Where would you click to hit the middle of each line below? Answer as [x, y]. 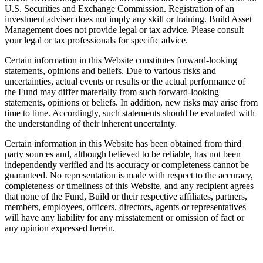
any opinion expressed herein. [60, 228]
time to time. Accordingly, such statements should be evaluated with [130, 113]
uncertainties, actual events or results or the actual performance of [125, 82]
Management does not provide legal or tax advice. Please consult [124, 30]
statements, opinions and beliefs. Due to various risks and [110, 71]
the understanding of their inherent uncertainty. [91, 124]
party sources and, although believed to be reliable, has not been [123, 154]
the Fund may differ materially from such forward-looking [112, 92]
